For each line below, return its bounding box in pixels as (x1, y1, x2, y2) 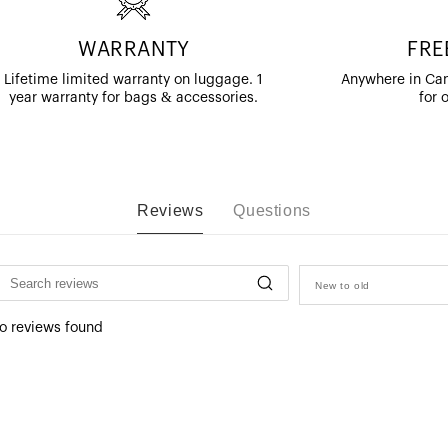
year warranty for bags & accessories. (9, 91, 259, 106)
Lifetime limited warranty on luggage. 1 (4, 73, 264, 88)
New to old (315, 279, 370, 291)
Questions (233, 202, 311, 220)
